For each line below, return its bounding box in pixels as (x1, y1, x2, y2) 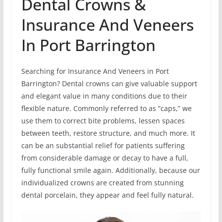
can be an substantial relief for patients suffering (21, 140, 185, 150)
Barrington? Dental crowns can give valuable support (21, 78, 197, 88)
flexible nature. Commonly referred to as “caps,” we (21, 103, 192, 113)
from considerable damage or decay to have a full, (21, 153, 188, 163)
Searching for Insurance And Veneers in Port (21, 66, 169, 76)
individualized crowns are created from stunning (21, 177, 184, 187)
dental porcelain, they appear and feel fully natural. (21, 190, 194, 200)
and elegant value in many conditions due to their (21, 91, 187, 101)
